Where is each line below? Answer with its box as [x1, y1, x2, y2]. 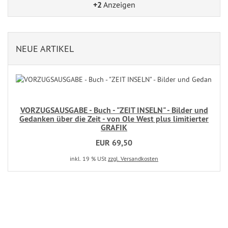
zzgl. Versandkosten [108, 155, 158, 162]
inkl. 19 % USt [70, 155, 108, 162]
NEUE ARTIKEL [16, 43, 74, 54]
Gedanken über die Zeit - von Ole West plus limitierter [19, 113, 209, 124]
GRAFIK [101, 122, 127, 133]
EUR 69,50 [96, 137, 132, 148]
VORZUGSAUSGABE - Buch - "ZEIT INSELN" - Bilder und [20, 105, 208, 116]
